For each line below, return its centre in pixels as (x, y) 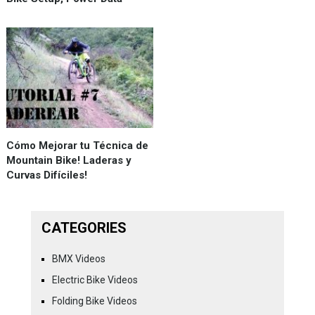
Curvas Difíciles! (46, 175)
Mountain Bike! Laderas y (69, 160)
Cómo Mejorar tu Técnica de (77, 145)
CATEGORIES (84, 227)
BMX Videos (78, 258)
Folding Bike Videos (94, 301)
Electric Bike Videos (95, 279)
